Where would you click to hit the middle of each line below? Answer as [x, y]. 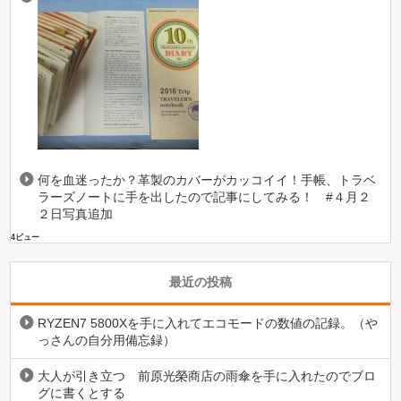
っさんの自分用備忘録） [107, 340]
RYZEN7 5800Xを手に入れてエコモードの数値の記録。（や [208, 323]
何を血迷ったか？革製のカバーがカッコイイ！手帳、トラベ [207, 179]
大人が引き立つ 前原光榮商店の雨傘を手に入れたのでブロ [207, 375]
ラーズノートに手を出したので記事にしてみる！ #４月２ [205, 196]
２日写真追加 [76, 213]
